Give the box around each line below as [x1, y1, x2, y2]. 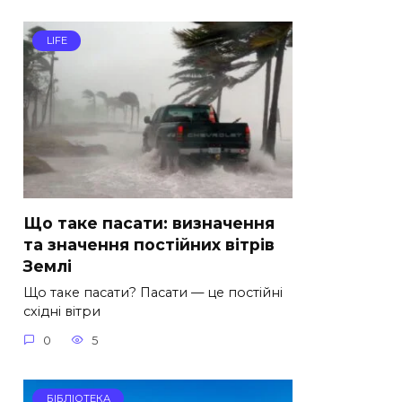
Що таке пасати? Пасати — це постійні [23, 284, 283, 301]
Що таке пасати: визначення [23, 214, 275, 233]
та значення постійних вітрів [23, 235, 275, 255]
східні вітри [23, 303, 100, 320]
